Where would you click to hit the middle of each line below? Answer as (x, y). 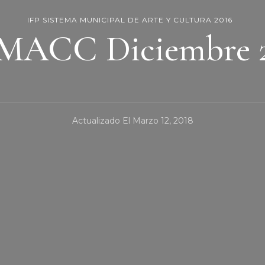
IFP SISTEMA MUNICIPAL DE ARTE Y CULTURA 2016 (130, 20)
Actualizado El (102, 120)
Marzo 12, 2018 (163, 120)
